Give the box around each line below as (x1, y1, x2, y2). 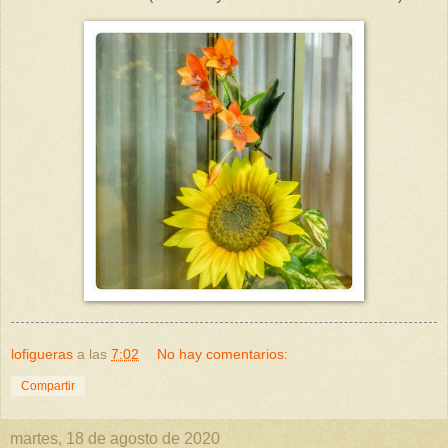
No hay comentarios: (157, 346, 289, 363)
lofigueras (11, 346, 73, 363)
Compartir (21, 379, 75, 394)
